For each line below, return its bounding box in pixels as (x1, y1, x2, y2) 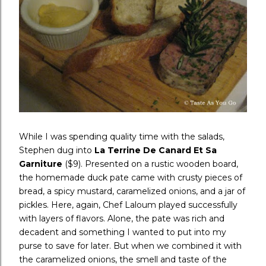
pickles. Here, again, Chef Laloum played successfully (19, 199, 237, 211)
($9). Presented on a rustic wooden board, (62, 159, 238, 170)
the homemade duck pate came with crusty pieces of (19, 172, 242, 183)
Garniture (19, 159, 62, 170)
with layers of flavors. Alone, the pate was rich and (19, 213, 224, 224)
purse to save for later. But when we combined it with (19, 240, 242, 252)
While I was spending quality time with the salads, (19, 131, 224, 142)
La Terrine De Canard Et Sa (94, 145, 217, 156)
